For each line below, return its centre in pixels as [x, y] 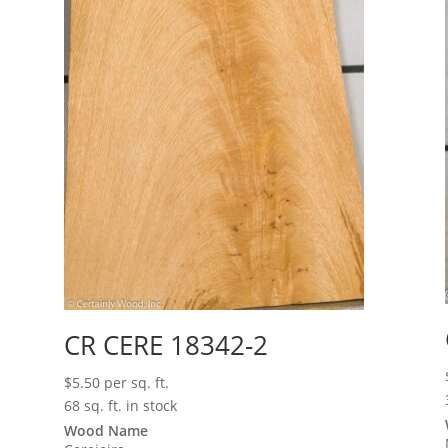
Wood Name [106, 431]
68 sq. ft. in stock [121, 406]
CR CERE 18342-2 [166, 345]
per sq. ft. [137, 383]
